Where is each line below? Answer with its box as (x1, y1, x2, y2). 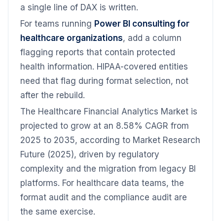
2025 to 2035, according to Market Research (20, 135, 200, 145)
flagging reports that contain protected (20, 47, 175, 57)
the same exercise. (20, 207, 95, 217)
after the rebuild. (20, 90, 85, 100)
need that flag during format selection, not (20, 76, 188, 86)
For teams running (20, 19, 94, 29)
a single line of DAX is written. (20, 2, 138, 12)
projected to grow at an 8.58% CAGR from (20, 121, 189, 131)
